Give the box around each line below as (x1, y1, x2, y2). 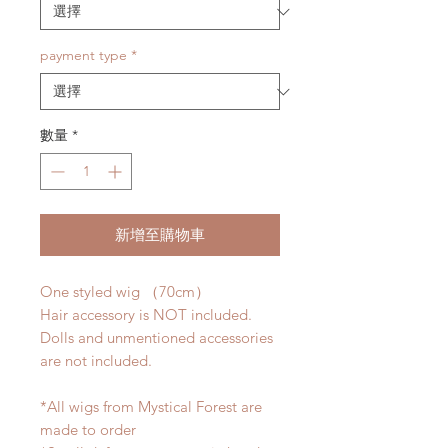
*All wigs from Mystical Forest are (40, 397, 262, 417)
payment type (40, 46, 127, 65)
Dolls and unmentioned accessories (40, 328, 273, 348)
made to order (40, 420, 136, 440)
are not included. (40, 351, 152, 371)
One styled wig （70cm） (40, 282, 210, 302)
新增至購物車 (115, 225, 205, 245)
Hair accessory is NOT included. (40, 305, 256, 325)
